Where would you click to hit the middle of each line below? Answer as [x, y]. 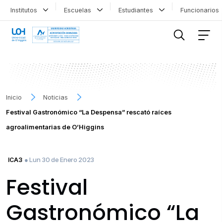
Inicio [14, 97]
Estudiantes [138, 10]
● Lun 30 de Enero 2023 [59, 159]
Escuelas [80, 10]
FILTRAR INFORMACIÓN [47, 16]
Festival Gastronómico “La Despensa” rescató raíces [89, 112]
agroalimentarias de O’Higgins [55, 127]
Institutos [26, 10]
